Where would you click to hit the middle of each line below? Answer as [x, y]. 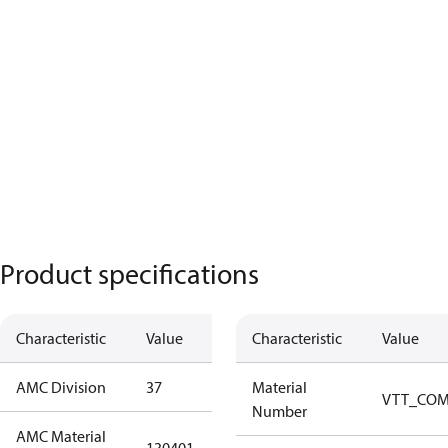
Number [279, 411]
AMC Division [61, 387]
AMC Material [61, 436]
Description [254, 338]
